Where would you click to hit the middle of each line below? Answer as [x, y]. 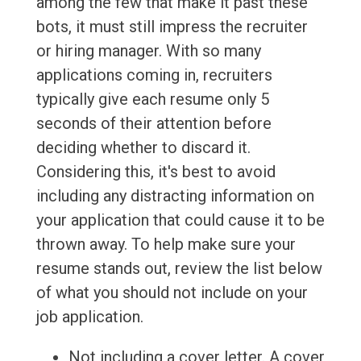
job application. [89, 317]
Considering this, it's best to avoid [156, 172]
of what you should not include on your [172, 293]
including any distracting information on [175, 196]
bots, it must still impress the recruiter [172, 27]
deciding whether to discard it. [143, 148]
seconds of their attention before [154, 124]
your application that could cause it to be [180, 220]
